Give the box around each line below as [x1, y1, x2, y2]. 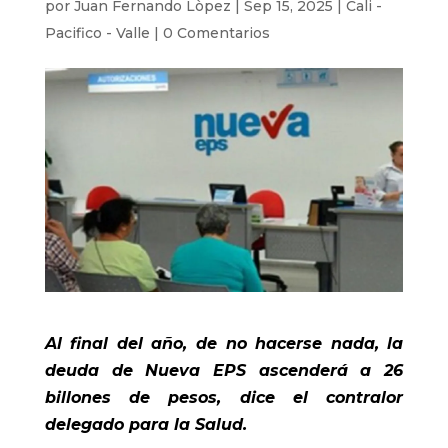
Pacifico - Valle [44, 24, 150, 42]
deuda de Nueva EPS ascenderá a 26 [44, 360, 404, 380]
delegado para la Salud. [44, 414, 247, 434]
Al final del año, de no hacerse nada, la [44, 333, 404, 353]
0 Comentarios [162, 24, 270, 42]
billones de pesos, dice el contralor [44, 387, 404, 407]
